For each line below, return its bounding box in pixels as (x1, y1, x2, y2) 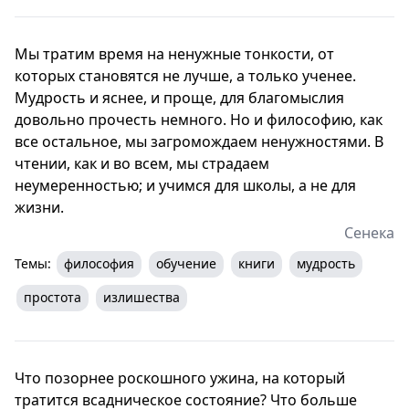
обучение (156, 254, 216, 272)
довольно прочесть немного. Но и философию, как (15, 109, 383, 130)
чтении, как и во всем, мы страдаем (15, 152, 269, 173)
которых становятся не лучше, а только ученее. (15, 65, 356, 86)
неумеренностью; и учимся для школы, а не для (15, 174, 356, 195)
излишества (103, 288, 180, 306)
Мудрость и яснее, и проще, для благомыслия (15, 87, 344, 108)
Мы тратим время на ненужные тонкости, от (15, 43, 334, 64)
